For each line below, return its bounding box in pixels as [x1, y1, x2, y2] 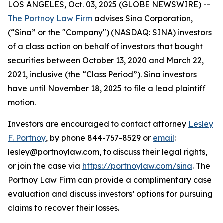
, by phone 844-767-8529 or [46, 133, 153, 143]
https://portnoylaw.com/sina [82, 161, 192, 171]
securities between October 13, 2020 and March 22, [8, 55, 204, 65]
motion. [8, 97, 36, 107]
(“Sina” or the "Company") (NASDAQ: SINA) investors [8, 27, 212, 37]
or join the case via [8, 161, 82, 171]
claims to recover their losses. [8, 203, 119, 213]
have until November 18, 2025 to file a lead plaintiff [8, 83, 206, 93]
